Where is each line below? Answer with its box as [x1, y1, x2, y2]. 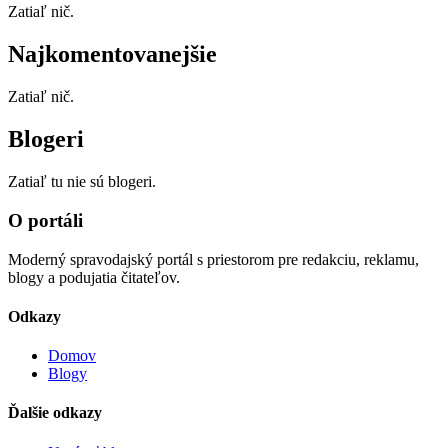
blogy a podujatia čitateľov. [8, 268, 180, 286]
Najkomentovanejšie [8, 41, 217, 68]
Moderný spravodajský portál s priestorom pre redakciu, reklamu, [8, 250, 419, 268]
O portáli [8, 209, 83, 231]
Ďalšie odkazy [8, 404, 102, 422]
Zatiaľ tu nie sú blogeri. [8, 173, 156, 191]
